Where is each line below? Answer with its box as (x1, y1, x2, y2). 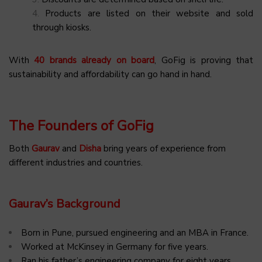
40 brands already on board (34, 54, 155, 66)
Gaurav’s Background (9, 195, 120, 212)
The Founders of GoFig (9, 116, 154, 135)
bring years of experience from (104, 142, 226, 154)
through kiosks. (32, 21, 91, 33)
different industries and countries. (9, 156, 143, 168)
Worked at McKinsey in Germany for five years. (21, 240, 208, 253)
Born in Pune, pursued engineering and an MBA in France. (21, 226, 249, 239)
